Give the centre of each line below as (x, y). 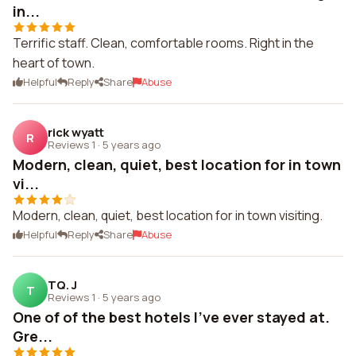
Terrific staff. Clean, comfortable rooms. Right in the (163, 43)
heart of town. (54, 63)
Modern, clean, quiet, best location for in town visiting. (168, 215)
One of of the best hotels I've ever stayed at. (171, 317)
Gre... (33, 336)
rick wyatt (76, 132)
